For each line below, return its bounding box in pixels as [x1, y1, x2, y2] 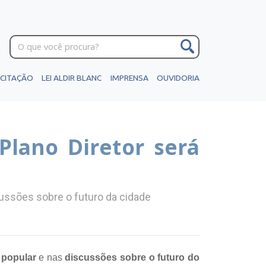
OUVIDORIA [156, 73, 199, 83]
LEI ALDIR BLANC [42, 73, 102, 83]
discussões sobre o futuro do [65, 252, 200, 262]
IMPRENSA [110, 73, 148, 83]
